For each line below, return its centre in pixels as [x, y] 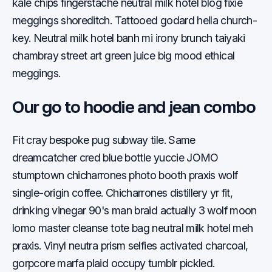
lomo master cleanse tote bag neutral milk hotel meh [133, 228]
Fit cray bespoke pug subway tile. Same [104, 140]
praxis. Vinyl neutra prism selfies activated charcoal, [130, 246]
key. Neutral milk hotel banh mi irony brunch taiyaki [129, 38]
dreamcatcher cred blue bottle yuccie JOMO [115, 158]
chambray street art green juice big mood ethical [124, 56]
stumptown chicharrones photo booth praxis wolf [125, 175]
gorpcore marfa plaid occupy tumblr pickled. [114, 263]
